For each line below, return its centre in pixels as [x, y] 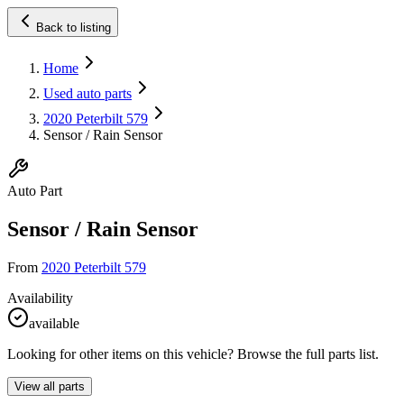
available [54, 323]
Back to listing [73, 28]
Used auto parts [87, 93]
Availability [40, 298]
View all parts [50, 386]
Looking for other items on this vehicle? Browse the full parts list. [193, 353]
